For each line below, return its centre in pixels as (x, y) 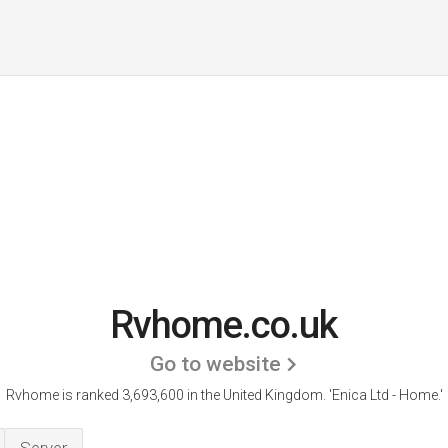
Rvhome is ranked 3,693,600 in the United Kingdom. (167, 395)
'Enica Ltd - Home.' (385, 395)
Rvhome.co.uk (224, 325)
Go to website (215, 364)
